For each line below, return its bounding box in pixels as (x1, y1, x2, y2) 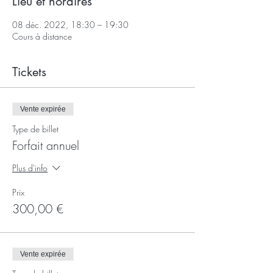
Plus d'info (12, 161, 48, 174)
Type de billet (12, 123, 58, 135)
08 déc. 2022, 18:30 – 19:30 (12, 19, 129, 30)
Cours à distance (12, 30, 72, 42)
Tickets (12, 64, 46, 80)
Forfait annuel (12, 137, 79, 154)
